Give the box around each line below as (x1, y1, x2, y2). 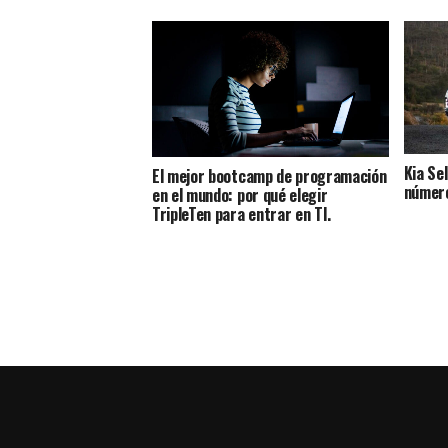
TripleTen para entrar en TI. (152, 202, 332, 227)
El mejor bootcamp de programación (152, 164, 387, 189)
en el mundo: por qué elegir (152, 183, 328, 208)
